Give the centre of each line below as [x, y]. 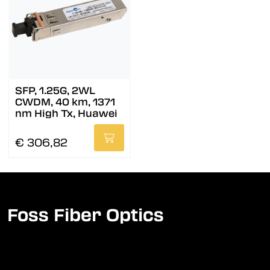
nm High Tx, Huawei [66, 114]
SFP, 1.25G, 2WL [55, 91]
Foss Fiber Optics [86, 215]
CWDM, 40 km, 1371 [65, 102]
